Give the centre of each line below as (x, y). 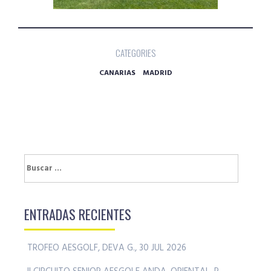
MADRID (157, 73)
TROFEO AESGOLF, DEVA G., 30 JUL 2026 (107, 248)
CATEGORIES (135, 53)
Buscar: (38, 165)
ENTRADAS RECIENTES (78, 214)
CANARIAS (117, 73)
